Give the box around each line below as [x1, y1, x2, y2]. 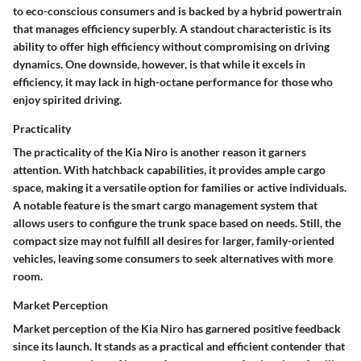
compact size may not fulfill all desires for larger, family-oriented [13, 234, 334, 248]
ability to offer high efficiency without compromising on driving [13, 39, 330, 54]
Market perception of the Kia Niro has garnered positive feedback [13, 322, 341, 336]
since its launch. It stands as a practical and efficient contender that [13, 339, 345, 354]
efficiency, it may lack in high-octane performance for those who [13, 75, 333, 89]
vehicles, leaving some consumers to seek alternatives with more [13, 251, 333, 266]
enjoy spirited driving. [13, 93, 122, 107]
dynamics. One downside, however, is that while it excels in [13, 57, 305, 72]
